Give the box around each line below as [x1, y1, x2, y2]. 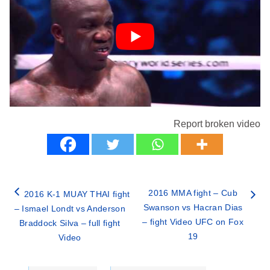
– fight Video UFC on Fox [142, 217, 243, 227]
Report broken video [174, 119, 260, 130]
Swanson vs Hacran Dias [143, 202, 243, 213]
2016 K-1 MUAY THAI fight [24, 189, 130, 199]
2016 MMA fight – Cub [148, 188, 237, 198]
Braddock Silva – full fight [19, 218, 121, 228]
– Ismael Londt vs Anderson [14, 204, 125, 214]
